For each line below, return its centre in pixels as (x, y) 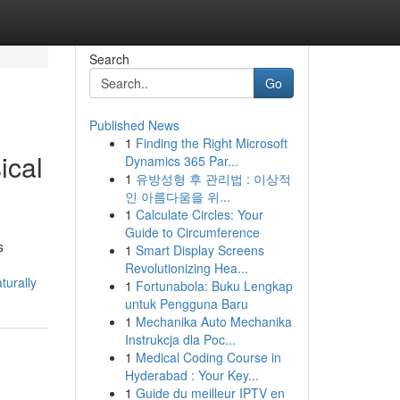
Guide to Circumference (192, 232)
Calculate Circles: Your (199, 214)
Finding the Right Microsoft (211, 143)
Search (109, 59)
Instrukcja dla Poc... (180, 339)
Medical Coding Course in (208, 357)
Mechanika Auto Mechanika (213, 321)
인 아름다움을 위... (177, 196)
